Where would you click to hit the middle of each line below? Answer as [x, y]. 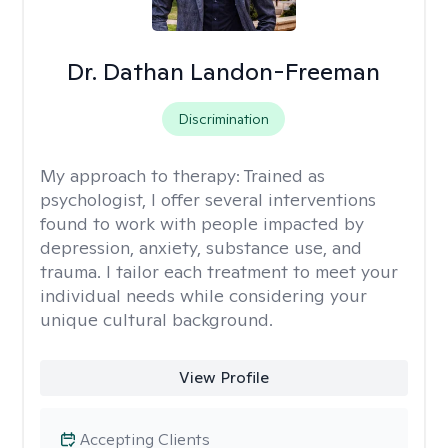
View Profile [223, 377]
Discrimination [224, 119]
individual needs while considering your [203, 295]
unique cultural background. [156, 319]
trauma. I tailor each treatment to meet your [219, 271]
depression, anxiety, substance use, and [201, 247]
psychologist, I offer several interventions [208, 199]
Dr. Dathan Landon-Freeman [224, 71]
